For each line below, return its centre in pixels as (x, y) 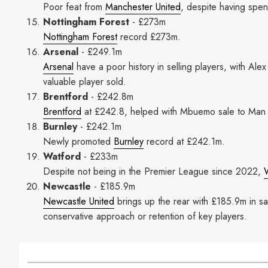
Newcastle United (79, 201)
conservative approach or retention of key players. (145, 216)
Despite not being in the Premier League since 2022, (153, 171)
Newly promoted (78, 141)
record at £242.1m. (184, 141)
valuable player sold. (85, 81)
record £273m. (149, 36)
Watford (62, 156)
